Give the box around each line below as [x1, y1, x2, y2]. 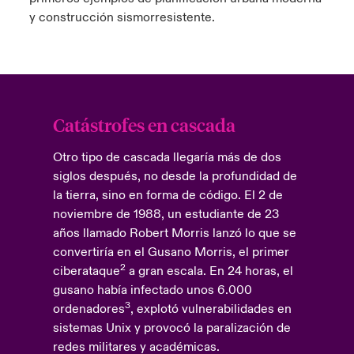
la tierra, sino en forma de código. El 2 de [52, 187, 283, 203]
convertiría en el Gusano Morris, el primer [52, 244, 289, 260]
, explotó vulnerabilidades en [130, 301, 292, 317]
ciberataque [52, 263, 120, 279]
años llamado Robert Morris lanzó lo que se [52, 225, 296, 241]
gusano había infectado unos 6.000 [52, 282, 252, 298]
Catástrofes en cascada [52, 113, 235, 136]
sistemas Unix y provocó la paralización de [52, 320, 291, 336]
